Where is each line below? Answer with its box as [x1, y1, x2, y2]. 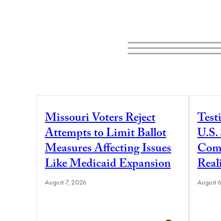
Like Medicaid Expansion [45, 154, 171, 175]
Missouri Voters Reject [45, 109, 155, 129]
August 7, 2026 [45, 178, 86, 186]
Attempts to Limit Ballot [45, 124, 166, 145]
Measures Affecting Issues [45, 139, 171, 160]
